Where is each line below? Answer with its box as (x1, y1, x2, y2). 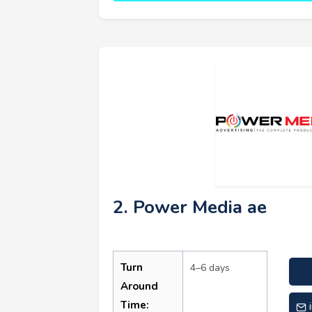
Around (120, 279, 158, 293)
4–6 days (190, 260, 230, 274)
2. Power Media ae (113, 194, 267, 219)
